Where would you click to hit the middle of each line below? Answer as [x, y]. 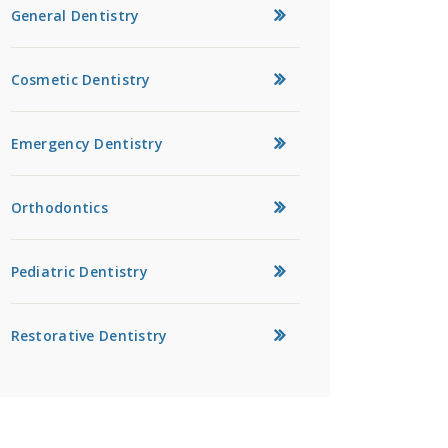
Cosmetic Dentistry [80, 79]
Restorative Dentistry [89, 335]
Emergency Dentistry [86, 143]
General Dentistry [75, 15]
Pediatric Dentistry [79, 271]
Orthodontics [59, 207]
